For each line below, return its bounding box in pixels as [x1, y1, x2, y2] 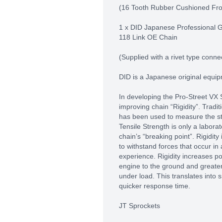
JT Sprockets [119, 202, 160, 210]
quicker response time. [119, 182, 190, 190]
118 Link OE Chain [119, 33, 177, 41]
